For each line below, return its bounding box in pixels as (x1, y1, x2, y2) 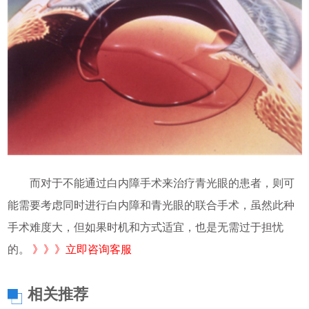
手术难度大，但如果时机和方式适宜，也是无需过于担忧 (7, 221, 283, 233)
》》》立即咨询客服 (32, 243, 132, 255)
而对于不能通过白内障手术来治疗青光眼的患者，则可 (7, 177, 295, 189)
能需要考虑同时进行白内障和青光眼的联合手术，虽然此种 (7, 199, 295, 211)
